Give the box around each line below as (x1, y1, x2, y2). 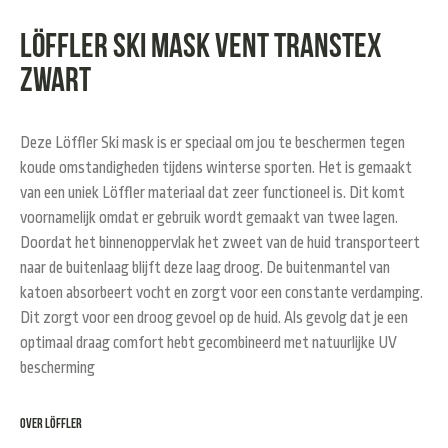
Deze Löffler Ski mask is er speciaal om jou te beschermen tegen (20, 134, 405, 153)
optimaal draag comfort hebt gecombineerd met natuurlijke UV (20, 334, 397, 353)
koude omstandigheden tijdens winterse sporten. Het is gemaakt (20, 159, 412, 178)
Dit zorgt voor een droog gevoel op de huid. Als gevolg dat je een (20, 309, 408, 328)
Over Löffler (20, 415, 82, 431)
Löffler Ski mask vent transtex (20, 27, 382, 65)
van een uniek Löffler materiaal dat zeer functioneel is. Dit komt (20, 184, 405, 203)
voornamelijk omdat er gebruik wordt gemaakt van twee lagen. (20, 209, 398, 228)
